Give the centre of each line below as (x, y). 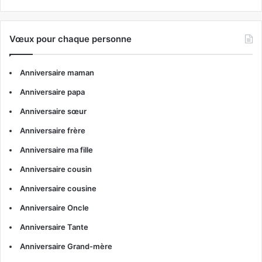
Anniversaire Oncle (54, 208)
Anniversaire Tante (54, 227)
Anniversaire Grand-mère (66, 247)
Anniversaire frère (53, 131)
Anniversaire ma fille (56, 150)
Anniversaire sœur (53, 111)
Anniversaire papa (52, 92)
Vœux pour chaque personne (70, 39)
